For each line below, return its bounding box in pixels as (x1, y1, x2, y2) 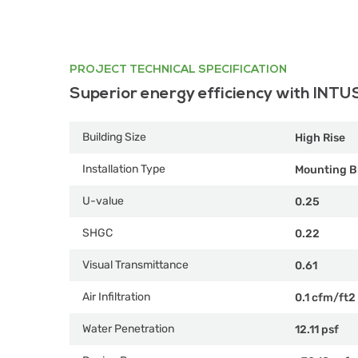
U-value (82, 194, 124, 208)
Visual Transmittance (82, 258, 189, 272)
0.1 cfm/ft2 (295, 290, 356, 304)
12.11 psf (295, 322, 339, 336)
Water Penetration (82, 322, 174, 336)
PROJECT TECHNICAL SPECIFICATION (70, 62, 287, 76)
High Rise (295, 130, 345, 145)
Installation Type (82, 162, 165, 176)
